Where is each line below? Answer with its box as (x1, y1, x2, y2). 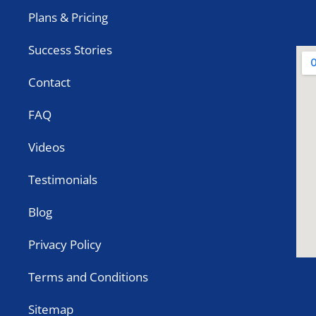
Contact (28, 73, 71, 90)
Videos (28, 138, 65, 155)
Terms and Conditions (28, 268, 148, 285)
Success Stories (28, 41, 112, 58)
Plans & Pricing (28, 8, 108, 25)
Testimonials (28, 171, 97, 188)
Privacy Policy (28, 236, 102, 253)
